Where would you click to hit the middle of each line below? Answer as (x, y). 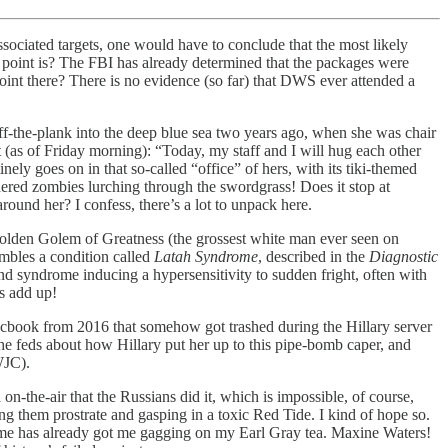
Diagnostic (403, 256)
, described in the (313, 256)
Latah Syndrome (206, 256)
